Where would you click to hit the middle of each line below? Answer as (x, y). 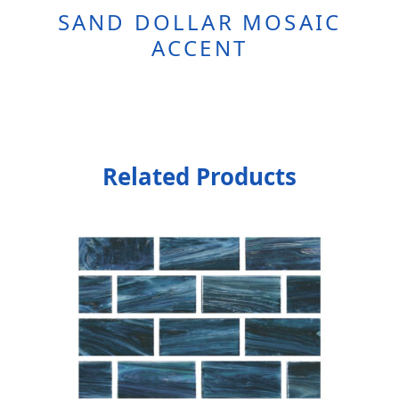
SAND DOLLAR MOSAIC (199, 21)
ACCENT (199, 47)
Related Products (199, 177)
